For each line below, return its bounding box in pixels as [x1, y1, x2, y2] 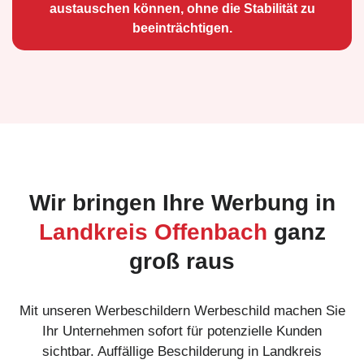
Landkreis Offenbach [38, 219, 267, 245]
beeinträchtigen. [132, 20, 232, 35]
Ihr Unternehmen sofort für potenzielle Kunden [42, 323, 322, 339]
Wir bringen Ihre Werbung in [28, 189, 336, 215]
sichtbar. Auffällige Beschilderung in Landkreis [42, 343, 322, 359]
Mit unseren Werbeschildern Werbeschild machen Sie [19, 302, 345, 318]
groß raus [129, 248, 235, 274]
